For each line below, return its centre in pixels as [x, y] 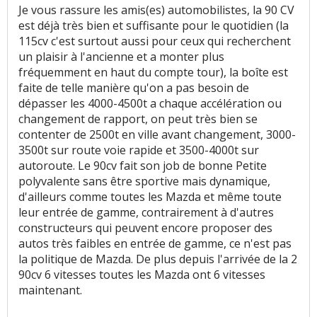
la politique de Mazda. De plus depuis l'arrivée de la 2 [158, 259]
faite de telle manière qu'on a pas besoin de [134, 88]
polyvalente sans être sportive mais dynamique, [144, 181]
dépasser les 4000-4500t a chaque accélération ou [150, 104]
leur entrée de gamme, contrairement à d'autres [146, 213]
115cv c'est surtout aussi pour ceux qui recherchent [155, 41]
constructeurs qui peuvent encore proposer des [145, 228]
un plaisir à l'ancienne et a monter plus [121, 57]
